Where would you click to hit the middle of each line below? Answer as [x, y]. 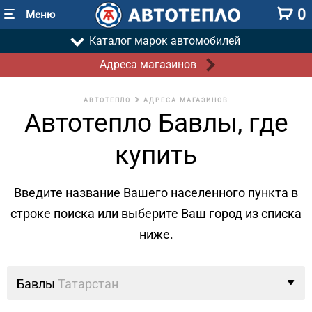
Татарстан [88, 284]
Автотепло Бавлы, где [156, 123]
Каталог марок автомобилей [164, 41]
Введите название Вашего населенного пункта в [156, 193]
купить [156, 155]
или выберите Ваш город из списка [200, 213]
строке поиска [54, 213]
